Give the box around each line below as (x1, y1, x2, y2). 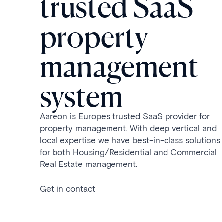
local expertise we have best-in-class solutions (40, 135, 220, 145)
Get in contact (40, 183, 95, 194)
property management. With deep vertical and (40, 123, 217, 133)
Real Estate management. (40, 159, 137, 169)
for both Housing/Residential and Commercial (40, 147, 217, 157)
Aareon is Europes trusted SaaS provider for (40, 111, 210, 121)
